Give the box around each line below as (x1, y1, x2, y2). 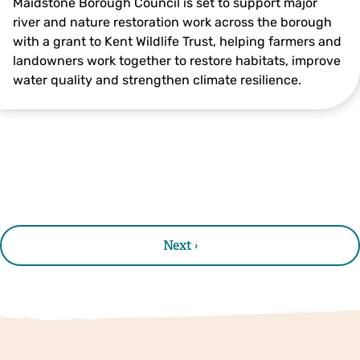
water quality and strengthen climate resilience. (13, 72, 301, 88)
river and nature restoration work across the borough (13, 14, 332, 30)
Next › (162, 236, 198, 254)
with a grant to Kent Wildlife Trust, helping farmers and (13, 33, 342, 49)
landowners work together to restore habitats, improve (13, 52, 341, 68)
